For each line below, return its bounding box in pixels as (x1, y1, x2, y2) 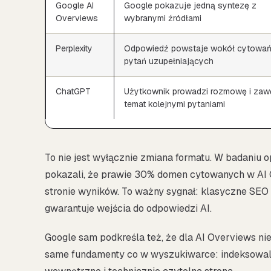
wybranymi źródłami (124, 12, 201, 24)
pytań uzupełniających (124, 55, 214, 67)
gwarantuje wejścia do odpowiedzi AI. (45, 201, 212, 215)
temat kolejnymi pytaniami (124, 98, 225, 109)
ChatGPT (56, 85, 91, 97)
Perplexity (56, 42, 93, 54)
